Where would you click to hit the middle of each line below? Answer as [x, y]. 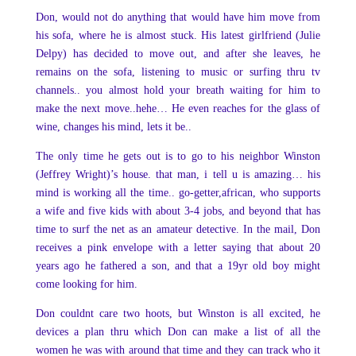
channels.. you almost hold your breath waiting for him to [178, 90]
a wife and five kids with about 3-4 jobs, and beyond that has [178, 211]
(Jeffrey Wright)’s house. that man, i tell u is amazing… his [178, 174]
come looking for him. [86, 284]
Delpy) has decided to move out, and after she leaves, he [178, 54]
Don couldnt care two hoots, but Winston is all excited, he [178, 313]
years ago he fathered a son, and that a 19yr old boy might [178, 266]
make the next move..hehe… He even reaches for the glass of [178, 108]
